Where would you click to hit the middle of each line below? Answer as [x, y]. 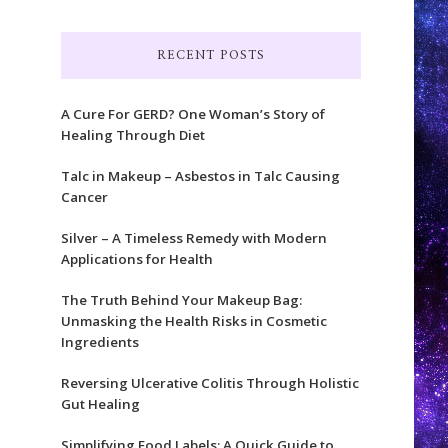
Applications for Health [136, 258]
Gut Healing [100, 403]
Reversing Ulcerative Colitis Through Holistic [209, 382]
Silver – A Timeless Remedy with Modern [193, 237]
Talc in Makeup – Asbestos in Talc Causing [200, 175]
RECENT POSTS [210, 55]
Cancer [84, 196]
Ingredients [99, 341]
